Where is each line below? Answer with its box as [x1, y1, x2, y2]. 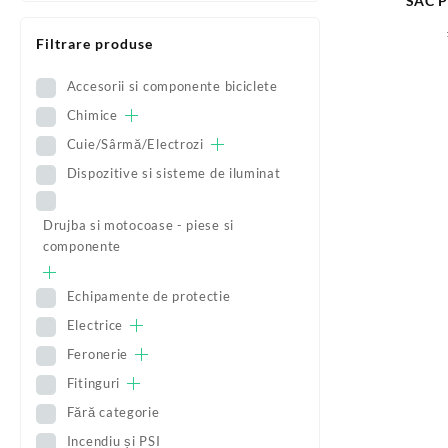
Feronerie [66, 346, 129, 363]
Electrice [66, 317, 124, 334]
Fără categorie [66, 404, 160, 421]
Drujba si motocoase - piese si [43, 217, 234, 234]
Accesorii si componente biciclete [66, 77, 278, 94]
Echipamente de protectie [66, 288, 231, 305]
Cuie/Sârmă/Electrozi [66, 135, 204, 152]
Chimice [66, 106, 118, 123]
